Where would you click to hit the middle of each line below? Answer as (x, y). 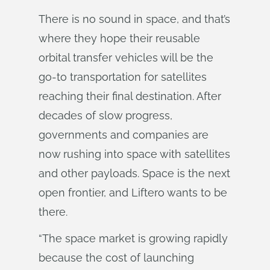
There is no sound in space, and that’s (134, 19)
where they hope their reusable (119, 38)
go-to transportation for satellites (123, 77)
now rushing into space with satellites (134, 154)
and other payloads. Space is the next (134, 173)
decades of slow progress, (105, 115)
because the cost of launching (116, 258)
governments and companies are (124, 135)
